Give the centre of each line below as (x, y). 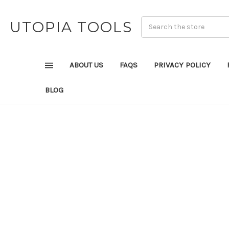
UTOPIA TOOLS (71, 27)
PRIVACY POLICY (182, 65)
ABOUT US (86, 65)
